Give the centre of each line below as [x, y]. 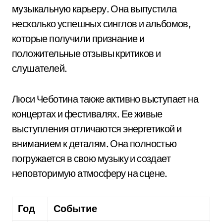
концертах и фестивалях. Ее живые [87, 114]
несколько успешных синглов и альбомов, [102, 24]
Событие [76, 208]
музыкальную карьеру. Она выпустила [94, 9]
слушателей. [40, 68]
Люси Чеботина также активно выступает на [105, 99]
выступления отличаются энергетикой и [97, 129]
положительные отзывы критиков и [86, 53]
